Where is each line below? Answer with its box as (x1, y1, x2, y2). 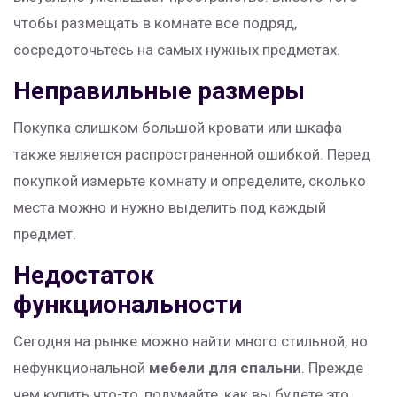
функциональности (13, 290, 242, 320)
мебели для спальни (149, 359, 301, 378)
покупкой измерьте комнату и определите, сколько (13, 172, 366, 191)
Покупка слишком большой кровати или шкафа (13, 119, 342, 137)
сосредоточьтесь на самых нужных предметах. (13, 41, 340, 59)
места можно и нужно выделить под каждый (13, 198, 326, 217)
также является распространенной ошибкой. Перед (13, 145, 370, 164)
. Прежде (301, 359, 363, 378)
